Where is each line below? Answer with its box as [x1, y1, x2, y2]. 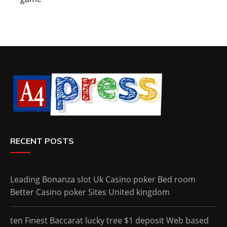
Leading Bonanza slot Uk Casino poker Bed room [10, 173, 196, 185]
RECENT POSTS [10, 135, 74, 146]
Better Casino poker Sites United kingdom [10, 186, 170, 198]
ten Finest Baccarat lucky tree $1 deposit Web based [10, 214, 209, 226]
